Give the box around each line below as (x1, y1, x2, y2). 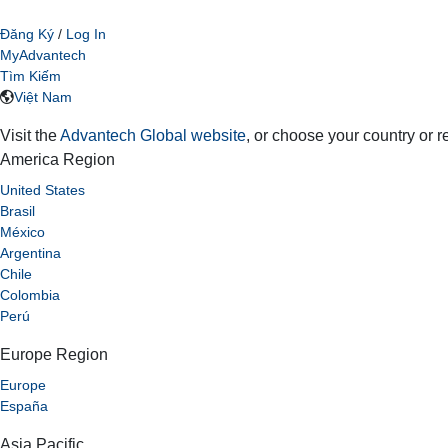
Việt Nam (14, 89, 72, 105)
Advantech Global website (60, 127, 246, 144)
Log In (66, 26, 106, 42)
